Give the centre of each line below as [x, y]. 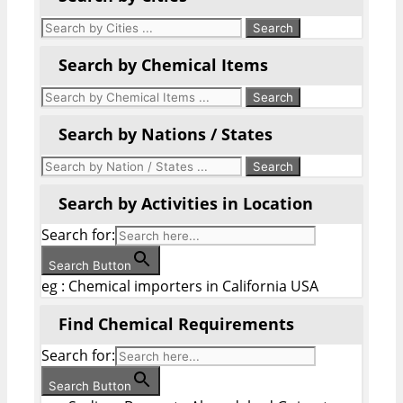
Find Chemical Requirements [176, 323]
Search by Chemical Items [163, 64]
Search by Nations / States [166, 134]
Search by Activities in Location [186, 203]
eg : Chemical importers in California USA [180, 286]
